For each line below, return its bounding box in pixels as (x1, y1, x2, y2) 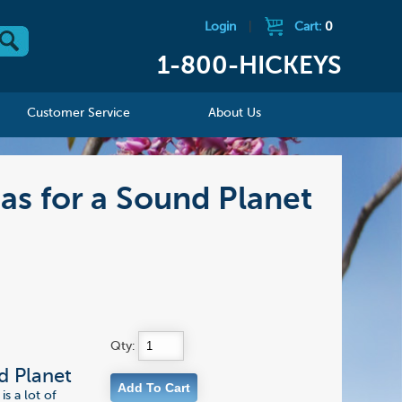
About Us (208, 107, 262, 120)
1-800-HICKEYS (156, 54, 342, 80)
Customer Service (27, 107, 131, 120)
